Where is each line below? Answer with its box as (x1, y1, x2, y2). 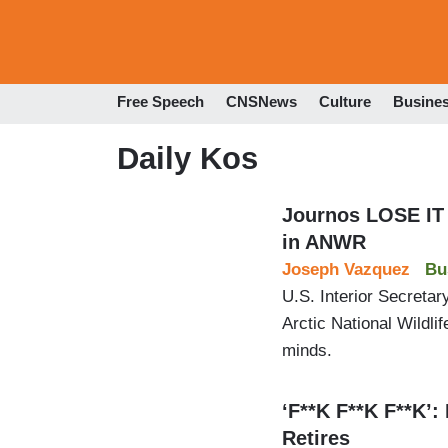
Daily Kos (117, 140, 258, 176)
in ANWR (282, 230, 366, 253)
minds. (282, 340, 332, 360)
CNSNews (226, 93, 297, 111)
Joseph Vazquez (282, 259, 410, 279)
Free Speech (117, 93, 204, 111)
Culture (319, 93, 371, 111)
